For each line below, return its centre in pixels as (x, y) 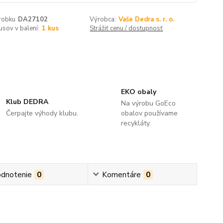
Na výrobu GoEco (148, 103)
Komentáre (122, 174)
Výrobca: (103, 19)
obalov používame (149, 113)
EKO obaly (138, 92)
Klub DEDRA (27, 102)
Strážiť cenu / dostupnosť (126, 28)
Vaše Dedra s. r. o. (147, 19)
